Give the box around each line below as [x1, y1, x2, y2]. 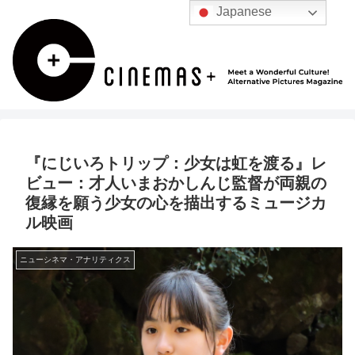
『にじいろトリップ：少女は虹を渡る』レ [25, 155, 326, 173]
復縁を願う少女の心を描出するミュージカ [25, 194, 326, 212]
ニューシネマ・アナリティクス [20, 255, 131, 265]
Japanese [213, 5, 273, 19]
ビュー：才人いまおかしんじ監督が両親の [25, 174, 326, 193]
